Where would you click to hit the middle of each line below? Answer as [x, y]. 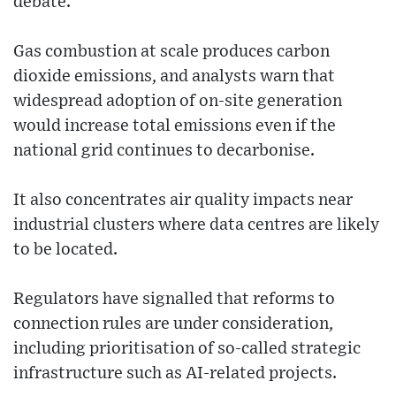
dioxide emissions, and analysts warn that [174, 77]
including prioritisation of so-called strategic [187, 349]
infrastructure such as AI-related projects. [175, 374]
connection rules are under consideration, [173, 324]
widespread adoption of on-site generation [178, 102]
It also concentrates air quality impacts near [183, 201]
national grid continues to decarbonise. [164, 151]
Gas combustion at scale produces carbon [171, 52]
